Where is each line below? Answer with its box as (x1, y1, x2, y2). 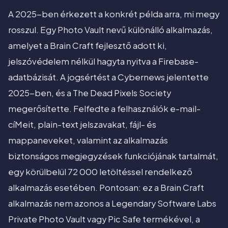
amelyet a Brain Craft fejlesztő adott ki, (8, 40, 167, 51)
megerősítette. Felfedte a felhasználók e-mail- (8, 103, 201, 115)
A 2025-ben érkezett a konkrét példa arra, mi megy (8, 9, 219, 20)
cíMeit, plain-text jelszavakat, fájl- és (8, 119, 156, 130)
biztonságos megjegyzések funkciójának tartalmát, (8, 151, 218, 162)
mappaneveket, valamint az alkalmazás (8, 135, 168, 146)
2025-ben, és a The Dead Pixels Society (8, 88, 171, 99)
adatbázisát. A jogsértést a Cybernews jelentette (8, 72, 209, 83)
